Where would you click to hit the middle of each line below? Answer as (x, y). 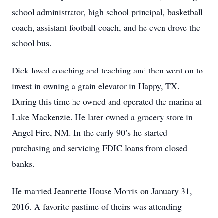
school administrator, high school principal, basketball (107, 12)
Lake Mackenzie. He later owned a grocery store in (102, 117)
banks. (23, 163)
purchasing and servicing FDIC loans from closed (100, 148)
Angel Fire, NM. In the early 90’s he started (90, 132)
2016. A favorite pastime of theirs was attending (97, 206)
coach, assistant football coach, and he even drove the (106, 27)
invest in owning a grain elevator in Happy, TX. (96, 86)
